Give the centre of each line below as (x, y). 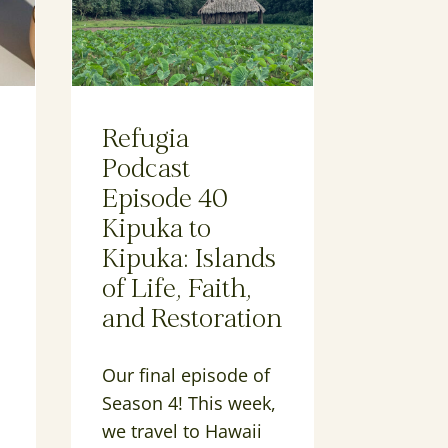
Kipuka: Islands (189, 261)
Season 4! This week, (189, 403)
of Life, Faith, (177, 291)
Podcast (146, 171)
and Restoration (192, 321)
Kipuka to (157, 231)
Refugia (146, 141)
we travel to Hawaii (182, 431)
